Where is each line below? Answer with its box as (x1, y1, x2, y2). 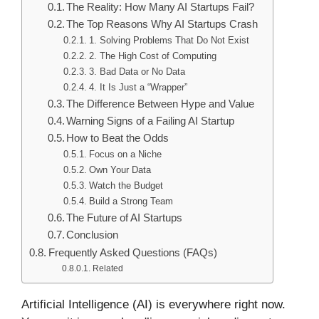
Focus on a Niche (89, 149, 162, 160)
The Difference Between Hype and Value (66, 98, 255, 110)
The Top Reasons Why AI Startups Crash (66, 19, 258, 31)
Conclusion (66, 229, 119, 241)
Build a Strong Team (89, 196, 174, 207)
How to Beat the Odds (66, 132, 169, 145)
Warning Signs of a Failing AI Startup (66, 115, 235, 127)
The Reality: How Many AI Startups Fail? (66, 1, 255, 14)
